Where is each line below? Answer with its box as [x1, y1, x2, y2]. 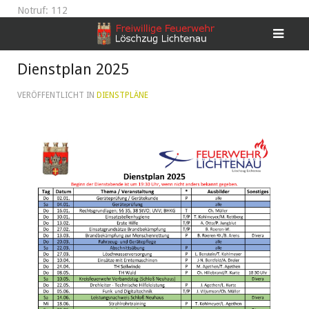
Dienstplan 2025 [17, 61, 129, 78]
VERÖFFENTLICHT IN [17, 90, 97, 100]
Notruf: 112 [17, 5, 68, 16]
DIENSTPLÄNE [97, 90, 148, 100]
